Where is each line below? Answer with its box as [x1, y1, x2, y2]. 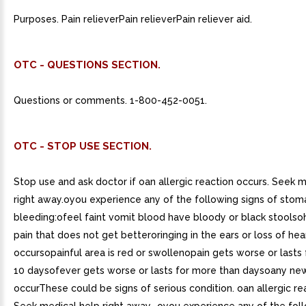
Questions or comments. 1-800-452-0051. [14, 95, 207, 106]
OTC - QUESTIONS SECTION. [14, 59, 161, 71]
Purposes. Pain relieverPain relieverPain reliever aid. [14, 14, 252, 25]
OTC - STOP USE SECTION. [14, 140, 152, 152]
